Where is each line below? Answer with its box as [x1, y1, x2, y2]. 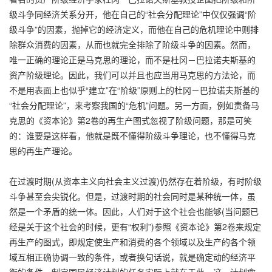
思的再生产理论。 [9, 144, 77, 157]
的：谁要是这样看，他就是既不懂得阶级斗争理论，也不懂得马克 [9, 129, 256, 141]
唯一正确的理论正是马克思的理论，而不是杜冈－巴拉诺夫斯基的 [9, 53, 256, 66]
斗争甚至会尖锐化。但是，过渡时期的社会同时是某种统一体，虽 [9, 189, 256, 202]
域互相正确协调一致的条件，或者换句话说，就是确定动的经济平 [9, 250, 256, 263]
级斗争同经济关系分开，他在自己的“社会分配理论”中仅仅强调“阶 [9, 7, 256, 20]
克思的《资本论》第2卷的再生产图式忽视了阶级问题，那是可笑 [9, 114, 252, 126]
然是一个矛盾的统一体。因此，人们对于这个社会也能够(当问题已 [9, 205, 259, 217]
